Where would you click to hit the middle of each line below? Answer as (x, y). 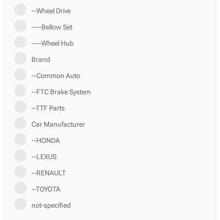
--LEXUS (44, 157)
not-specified (51, 205)
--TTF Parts (48, 108)
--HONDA (45, 140)
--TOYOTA (46, 189)
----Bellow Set (52, 27)
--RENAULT (48, 173)
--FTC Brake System (61, 92)
